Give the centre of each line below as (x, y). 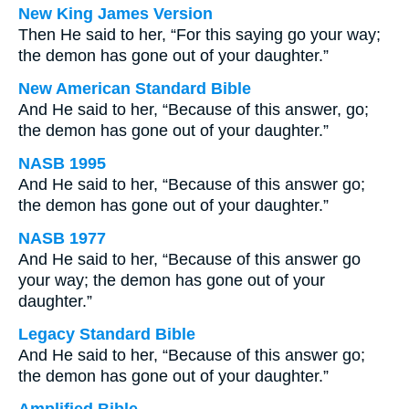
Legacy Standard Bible (107, 334)
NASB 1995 (62, 163)
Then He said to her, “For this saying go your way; (199, 35)
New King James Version (115, 14)
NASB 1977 (62, 238)
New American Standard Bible (135, 89)
